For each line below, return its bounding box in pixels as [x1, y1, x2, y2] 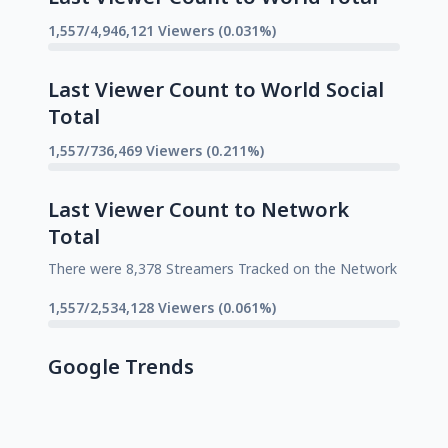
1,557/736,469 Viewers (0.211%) [48, 140, 264, 160]
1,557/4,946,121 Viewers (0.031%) [48, 20, 276, 40]
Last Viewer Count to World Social [48, 75, 384, 103]
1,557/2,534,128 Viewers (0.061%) [48, 297, 276, 317]
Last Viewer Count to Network [48, 195, 349, 223]
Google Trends [48, 352, 194, 380]
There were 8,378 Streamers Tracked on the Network [48, 258, 397, 278]
